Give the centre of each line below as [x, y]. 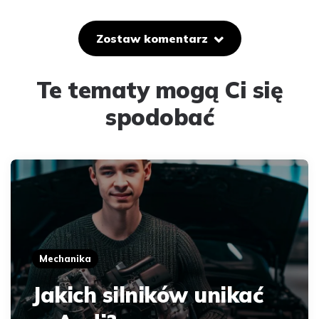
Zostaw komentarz [152, 38]
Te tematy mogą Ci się [159, 90]
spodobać [159, 117]
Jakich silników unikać [147, 294]
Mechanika [65, 258]
